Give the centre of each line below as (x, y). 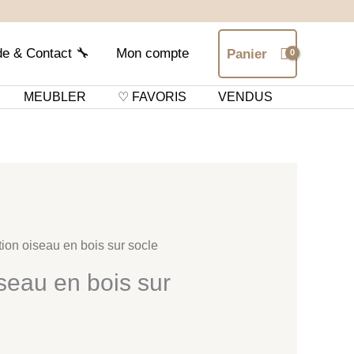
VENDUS (245, 97)
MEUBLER (55, 97)
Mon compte (152, 53)
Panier (247, 54)
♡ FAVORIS (152, 97)
